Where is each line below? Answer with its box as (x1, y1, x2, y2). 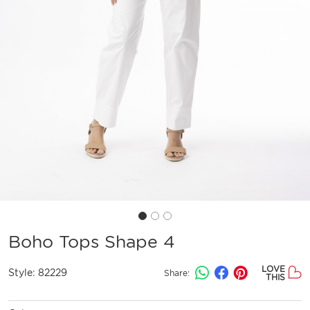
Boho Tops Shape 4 (8, 230, 175, 252)
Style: (8, 267, 38, 279)
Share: (164, 267, 190, 278)
